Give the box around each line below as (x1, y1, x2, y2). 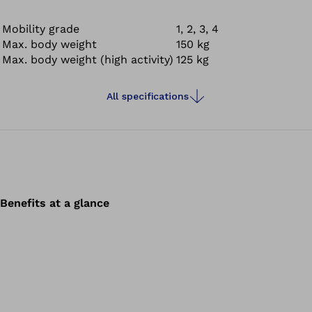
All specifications (107, 90, 189, 102)
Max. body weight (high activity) (2, 52, 173, 66)
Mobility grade (2, 22, 79, 36)
